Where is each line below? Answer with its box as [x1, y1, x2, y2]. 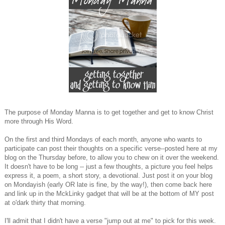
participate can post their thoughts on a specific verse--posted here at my [5, 145, 217, 153]
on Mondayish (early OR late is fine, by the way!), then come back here [5, 181, 212, 189]
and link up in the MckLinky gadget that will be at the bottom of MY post [5, 190, 214, 198]
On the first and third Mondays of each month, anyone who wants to [5, 136, 202, 144]
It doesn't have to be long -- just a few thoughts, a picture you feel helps [5, 163, 213, 171]
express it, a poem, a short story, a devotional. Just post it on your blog [5, 172, 212, 180]
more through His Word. [5, 118, 73, 126]
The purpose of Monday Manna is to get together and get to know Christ [5, 108, 213, 117]
